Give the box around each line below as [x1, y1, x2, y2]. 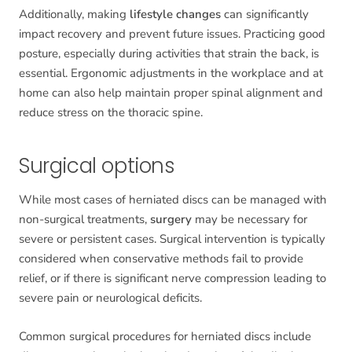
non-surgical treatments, [19, 211, 150, 228]
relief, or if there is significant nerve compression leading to [19, 270, 326, 287]
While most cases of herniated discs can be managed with [19, 192, 327, 208]
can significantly [221, 6, 309, 23]
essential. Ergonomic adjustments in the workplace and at [19, 65, 323, 82]
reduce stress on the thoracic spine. [19, 104, 203, 121]
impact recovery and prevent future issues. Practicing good [19, 26, 325, 42]
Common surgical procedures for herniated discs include [19, 328, 311, 345]
